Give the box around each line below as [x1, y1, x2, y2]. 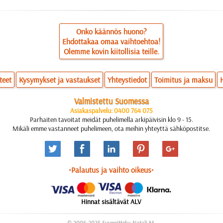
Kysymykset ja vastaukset [19, 75, 101, 85]
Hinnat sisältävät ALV [81, 197, 142, 206]
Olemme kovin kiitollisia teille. [63, 46, 159, 56]
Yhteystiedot [108, 75, 147, 85]
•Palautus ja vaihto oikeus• [69, 165, 154, 175]
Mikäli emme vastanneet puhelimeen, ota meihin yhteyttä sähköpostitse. [12, 124, 211, 133]
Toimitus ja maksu [154, 75, 213, 85]
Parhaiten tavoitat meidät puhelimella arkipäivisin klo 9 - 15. [29, 115, 193, 124]
